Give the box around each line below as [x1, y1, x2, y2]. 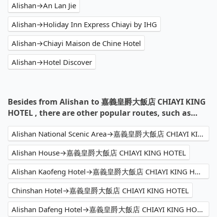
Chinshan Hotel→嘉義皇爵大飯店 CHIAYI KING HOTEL [12, 186, 189, 196]
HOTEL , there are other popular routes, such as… [8, 108, 198, 119]
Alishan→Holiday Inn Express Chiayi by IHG [12, 19, 157, 30]
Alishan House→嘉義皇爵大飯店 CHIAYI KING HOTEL [12, 148, 186, 158]
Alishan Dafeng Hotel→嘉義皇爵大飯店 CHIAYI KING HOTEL [197, 204, 203, 215]
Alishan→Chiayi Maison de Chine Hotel [12, 38, 141, 48]
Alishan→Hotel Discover [12, 57, 92, 67]
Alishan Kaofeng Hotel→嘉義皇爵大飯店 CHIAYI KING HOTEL [195, 167, 201, 177]
